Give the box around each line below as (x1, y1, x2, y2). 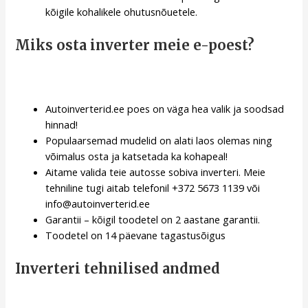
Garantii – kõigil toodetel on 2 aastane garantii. (45, 212, 261, 227)
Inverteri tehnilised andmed (15, 259, 221, 277)
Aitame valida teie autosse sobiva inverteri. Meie (45, 165, 266, 179)
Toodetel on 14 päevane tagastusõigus (45, 228, 226, 243)
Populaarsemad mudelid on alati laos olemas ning (45, 133, 273, 148)
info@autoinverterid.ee (45, 197, 151, 211)
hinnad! (45, 118, 78, 132)
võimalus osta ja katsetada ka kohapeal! (45, 149, 228, 164)
